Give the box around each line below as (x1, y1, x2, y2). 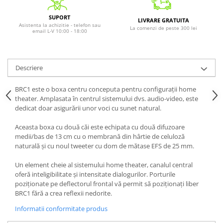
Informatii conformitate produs (15, 204, 108, 213)
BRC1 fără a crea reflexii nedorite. (15, 188, 112, 198)
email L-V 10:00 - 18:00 (32, 27, 87, 34)
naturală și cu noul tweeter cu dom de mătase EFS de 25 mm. (15, 141, 194, 150)
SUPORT (49, 13, 70, 21)
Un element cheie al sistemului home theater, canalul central (15, 160, 193, 169)
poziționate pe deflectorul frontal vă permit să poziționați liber (15, 179, 199, 188)
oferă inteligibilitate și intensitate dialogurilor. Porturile (15, 169, 175, 179)
